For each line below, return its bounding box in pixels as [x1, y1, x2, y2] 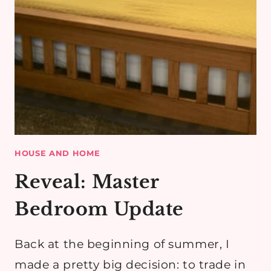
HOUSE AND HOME [15, 148, 100, 158]
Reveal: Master [15, 170, 159, 193]
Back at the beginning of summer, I [15, 237, 230, 251]
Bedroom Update [15, 197, 184, 220]
